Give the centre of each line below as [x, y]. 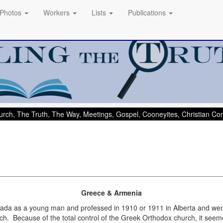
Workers [57, 12]
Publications [148, 12]
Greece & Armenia [111, 193]
